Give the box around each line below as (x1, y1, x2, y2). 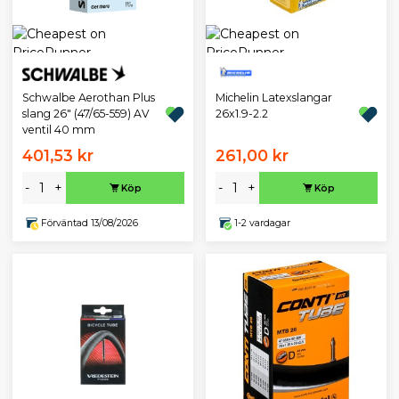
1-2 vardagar (233, 216, 290, 229)
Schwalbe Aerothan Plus (21, 91, 155, 105)
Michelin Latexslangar (215, 91, 332, 105)
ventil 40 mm (21, 123, 95, 137)
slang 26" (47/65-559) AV (21, 107, 150, 121)
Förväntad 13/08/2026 (40, 216, 138, 229)
